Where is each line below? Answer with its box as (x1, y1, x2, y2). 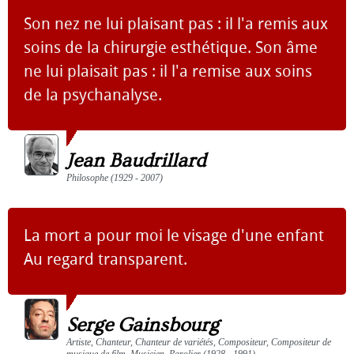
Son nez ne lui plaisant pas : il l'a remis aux (24, 13, 328, 33)
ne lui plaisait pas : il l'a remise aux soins (24, 61, 312, 81)
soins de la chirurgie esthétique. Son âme (24, 37, 318, 57)
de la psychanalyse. (24, 85, 162, 104)
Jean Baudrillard (66, 149, 205, 172)
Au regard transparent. (24, 249, 187, 269)
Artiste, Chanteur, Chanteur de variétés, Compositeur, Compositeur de (66, 336, 331, 348)
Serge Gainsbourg (66, 313, 219, 337)
